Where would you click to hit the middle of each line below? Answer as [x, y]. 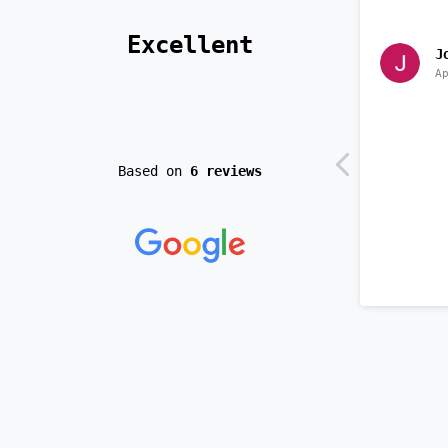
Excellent [196, 44]
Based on [153, 170]
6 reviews [225, 170]
